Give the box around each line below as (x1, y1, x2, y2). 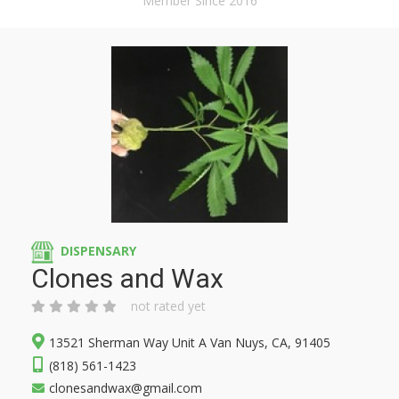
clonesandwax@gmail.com (49, 379, 202, 396)
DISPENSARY (61, 242, 136, 260)
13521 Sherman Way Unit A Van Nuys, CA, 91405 (49, 334, 330, 351)
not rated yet (131, 297, 206, 314)
